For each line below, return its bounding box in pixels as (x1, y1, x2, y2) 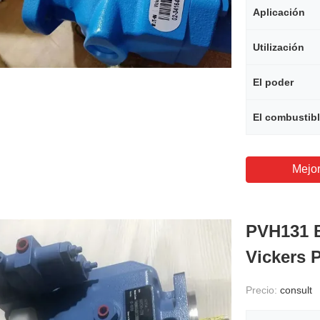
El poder (253, 76, 294, 88)
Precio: (246, 284, 280, 296)
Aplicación (253, 6, 305, 18)
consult (280, 284, 312, 296)
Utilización (253, 41, 304, 53)
